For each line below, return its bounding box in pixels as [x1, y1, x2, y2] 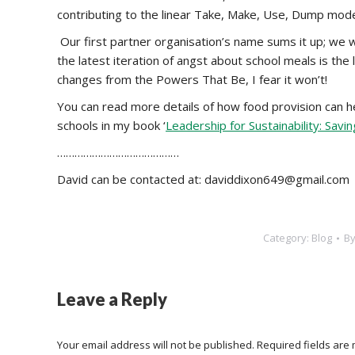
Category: [263, 231, 311, 245]
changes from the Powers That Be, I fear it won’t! [57, 71, 327, 87]
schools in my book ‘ [57, 117, 166, 133]
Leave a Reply [57, 288, 167, 310]
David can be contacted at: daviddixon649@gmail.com [57, 171, 349, 187]
